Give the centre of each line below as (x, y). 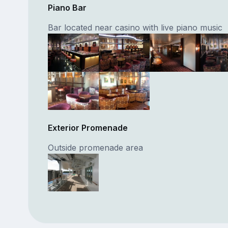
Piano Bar (67, 7)
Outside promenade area (95, 147)
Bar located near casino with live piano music (135, 27)
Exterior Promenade (88, 127)
